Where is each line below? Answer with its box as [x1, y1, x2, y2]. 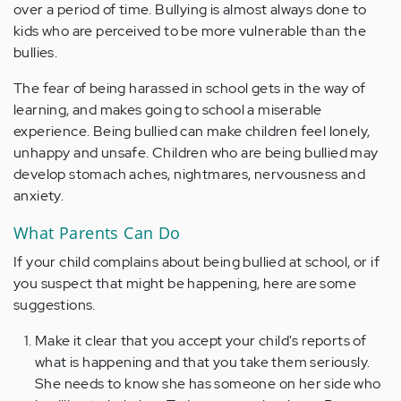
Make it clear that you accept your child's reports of [35, 330, 367, 350]
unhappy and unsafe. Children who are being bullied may [13, 142, 379, 162]
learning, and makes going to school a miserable [13, 99, 322, 119]
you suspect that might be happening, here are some [13, 273, 356, 293]
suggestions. [13, 294, 96, 314]
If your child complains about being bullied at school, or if [13, 252, 380, 271]
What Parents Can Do [13, 221, 181, 243]
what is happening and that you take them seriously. [35, 352, 371, 371]
